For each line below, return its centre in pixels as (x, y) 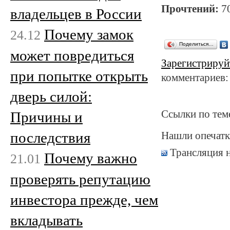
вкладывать (46, 220)
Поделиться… (196, 44)
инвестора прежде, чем (84, 199)
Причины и (46, 117)
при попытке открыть (79, 76)
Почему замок (89, 34)
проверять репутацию (80, 179)
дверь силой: (51, 96)
